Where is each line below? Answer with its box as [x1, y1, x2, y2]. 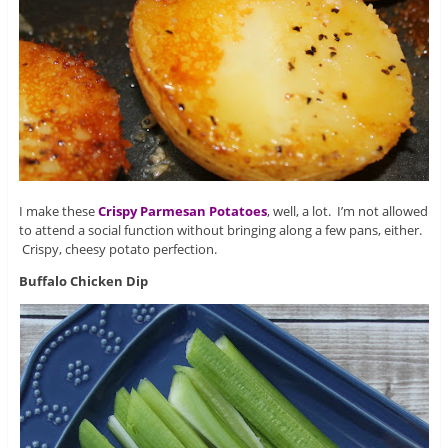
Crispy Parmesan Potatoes [97, 201, 267, 220]
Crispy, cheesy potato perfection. [18, 239, 217, 258]
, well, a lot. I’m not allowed [266, 201, 428, 220]
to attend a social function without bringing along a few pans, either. [18, 220, 422, 239]
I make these [18, 201, 98, 220]
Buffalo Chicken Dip [18, 271, 148, 290]
